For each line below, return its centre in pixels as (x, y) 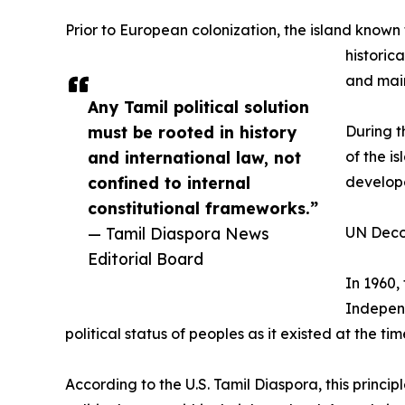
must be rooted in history (192, 132)
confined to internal (169, 182)
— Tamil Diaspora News (179, 233)
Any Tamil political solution (198, 106)
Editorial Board (146, 258)
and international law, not (194, 157)
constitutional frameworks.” (203, 207)
